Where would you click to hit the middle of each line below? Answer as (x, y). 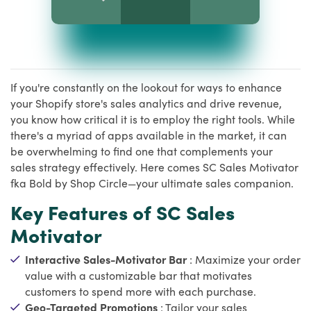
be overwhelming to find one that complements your (142, 150)
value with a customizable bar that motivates (138, 275)
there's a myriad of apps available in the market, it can (149, 134)
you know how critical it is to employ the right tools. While (153, 118)
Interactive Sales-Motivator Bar (107, 259)
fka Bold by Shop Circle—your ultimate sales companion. (152, 182)
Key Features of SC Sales (123, 211)
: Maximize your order (245, 259)
